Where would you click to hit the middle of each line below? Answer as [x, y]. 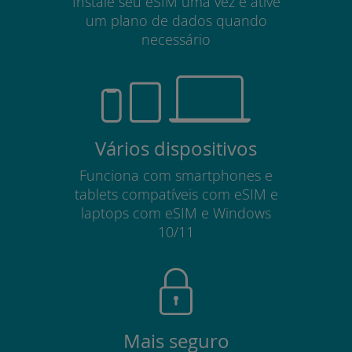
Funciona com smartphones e [176, 175]
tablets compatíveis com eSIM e [176, 194]
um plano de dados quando [176, 20]
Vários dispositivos [176, 148]
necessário [176, 39]
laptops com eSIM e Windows [176, 213]
